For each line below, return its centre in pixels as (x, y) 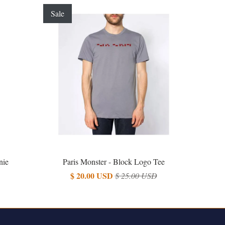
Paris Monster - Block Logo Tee (114, 161)
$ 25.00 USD (136, 176)
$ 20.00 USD (91, 176)
